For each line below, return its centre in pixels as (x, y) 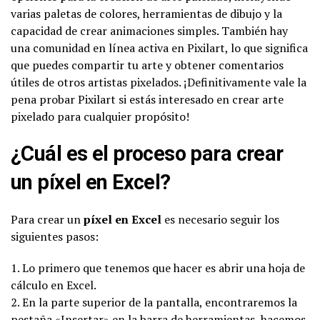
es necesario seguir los (220, 219)
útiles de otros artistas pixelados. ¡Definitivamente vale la (159, 82)
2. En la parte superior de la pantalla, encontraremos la (154, 302)
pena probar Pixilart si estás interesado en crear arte (147, 99)
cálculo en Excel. (54, 285)
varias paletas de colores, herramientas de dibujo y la (146, 13)
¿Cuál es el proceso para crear (147, 153)
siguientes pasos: (55, 236)
